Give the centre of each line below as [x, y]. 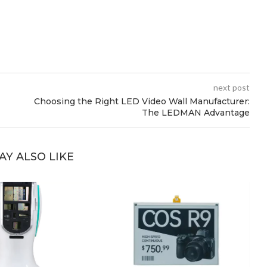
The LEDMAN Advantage [195, 112]
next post [231, 87]
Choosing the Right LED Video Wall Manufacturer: [142, 101]
